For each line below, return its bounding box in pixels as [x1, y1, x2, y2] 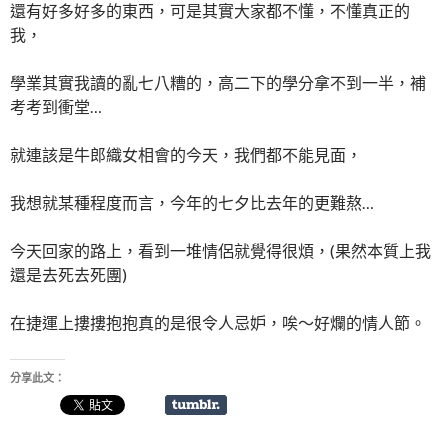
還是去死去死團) [10, 265, 127, 285]
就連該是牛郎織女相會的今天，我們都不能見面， [10, 145, 362, 165]
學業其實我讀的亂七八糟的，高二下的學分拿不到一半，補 [10, 73, 426, 93]
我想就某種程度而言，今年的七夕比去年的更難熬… [10, 193, 374, 213]
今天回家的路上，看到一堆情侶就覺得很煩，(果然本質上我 [10, 241, 431, 261]
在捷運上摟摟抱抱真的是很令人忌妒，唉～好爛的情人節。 [10, 313, 426, 333]
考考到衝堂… [10, 97, 102, 117]
